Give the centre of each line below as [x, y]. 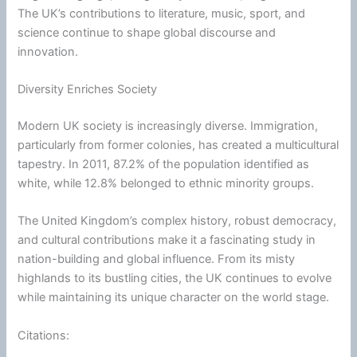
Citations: [44, 335]
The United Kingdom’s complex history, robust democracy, [177, 221]
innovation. [48, 51]
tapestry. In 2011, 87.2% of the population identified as [164, 165]
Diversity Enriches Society [88, 90]
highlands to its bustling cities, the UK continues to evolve [175, 279]
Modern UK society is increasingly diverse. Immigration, [168, 126]
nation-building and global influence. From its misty [157, 259]
